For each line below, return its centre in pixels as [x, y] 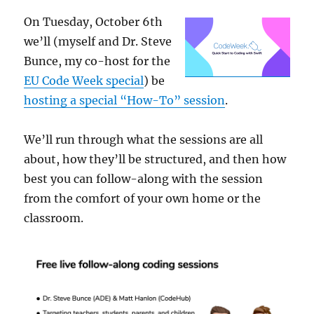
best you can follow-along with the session [144, 178]
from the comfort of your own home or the [143, 198]
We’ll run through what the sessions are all [144, 139]
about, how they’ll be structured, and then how [155, 159]
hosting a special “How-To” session [125, 100]
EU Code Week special [84, 80]
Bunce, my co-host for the [97, 61]
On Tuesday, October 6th [94, 21]
